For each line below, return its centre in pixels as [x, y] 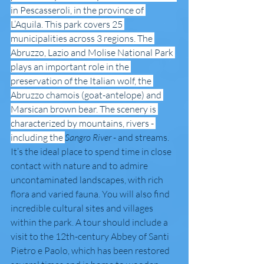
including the [38, 138]
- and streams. [141, 138]
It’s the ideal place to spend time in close [92, 152]
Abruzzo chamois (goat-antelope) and [87, 95]
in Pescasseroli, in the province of [78, 10]
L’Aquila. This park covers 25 [67, 24]
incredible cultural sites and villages [83, 208]
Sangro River [88, 138]
